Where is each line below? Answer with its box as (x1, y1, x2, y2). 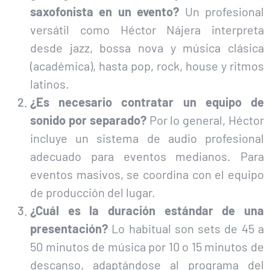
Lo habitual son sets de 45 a (108, 221, 264, 236)
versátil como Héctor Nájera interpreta (30, 22, 264, 37)
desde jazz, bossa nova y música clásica (30, 40, 264, 55)
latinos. (30, 77, 69, 92)
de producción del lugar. (30, 185, 155, 200)
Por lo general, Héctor (146, 113, 265, 128)
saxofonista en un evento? (30, 4, 180, 19)
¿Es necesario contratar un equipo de (30, 95, 264, 110)
